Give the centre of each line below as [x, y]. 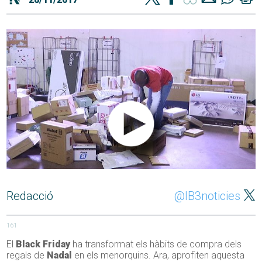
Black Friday [43, 244]
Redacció [30, 196]
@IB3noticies [207, 196]
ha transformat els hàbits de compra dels [156, 244]
